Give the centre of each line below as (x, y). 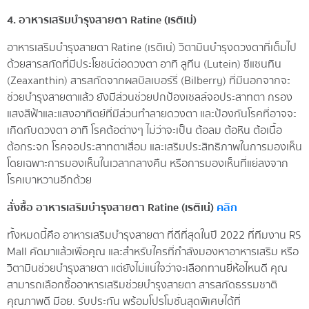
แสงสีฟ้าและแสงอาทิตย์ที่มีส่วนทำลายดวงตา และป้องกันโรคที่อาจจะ (152, 113)
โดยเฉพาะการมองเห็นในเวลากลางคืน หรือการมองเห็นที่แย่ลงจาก (148, 163)
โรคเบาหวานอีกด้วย (49, 180)
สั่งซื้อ (21, 207)
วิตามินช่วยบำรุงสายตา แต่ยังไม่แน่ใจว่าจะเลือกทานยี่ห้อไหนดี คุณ (147, 268)
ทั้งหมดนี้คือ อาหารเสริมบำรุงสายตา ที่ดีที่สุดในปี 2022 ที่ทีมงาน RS (154, 235)
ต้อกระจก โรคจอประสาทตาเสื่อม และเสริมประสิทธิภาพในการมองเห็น (154, 147)
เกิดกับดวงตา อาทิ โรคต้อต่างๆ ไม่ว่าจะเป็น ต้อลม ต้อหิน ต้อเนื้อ (144, 130)
